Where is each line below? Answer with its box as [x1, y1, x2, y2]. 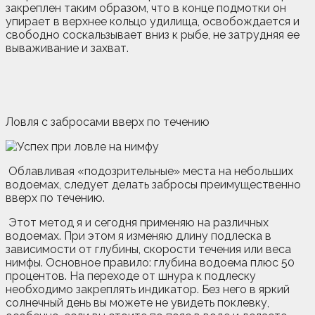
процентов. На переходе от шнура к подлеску [6, 269, 256, 283]
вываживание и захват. [6, 41, 129, 55]
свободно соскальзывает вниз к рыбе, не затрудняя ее [6, 27, 300, 41]
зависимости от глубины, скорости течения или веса [6, 242, 291, 256]
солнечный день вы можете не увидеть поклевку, [6, 295, 269, 309]
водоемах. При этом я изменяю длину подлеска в [6, 229, 271, 243]
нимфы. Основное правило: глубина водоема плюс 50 [6, 255, 295, 269]
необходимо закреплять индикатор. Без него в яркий [6, 282, 290, 296]
